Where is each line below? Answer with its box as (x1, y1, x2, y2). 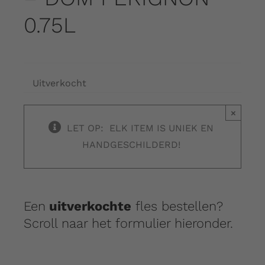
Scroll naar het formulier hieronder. (23, 215, 237, 231)
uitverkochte (45, 198, 131, 214)
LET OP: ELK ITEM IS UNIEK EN (67, 122, 216, 134)
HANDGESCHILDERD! (82, 138, 183, 150)
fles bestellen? (131, 198, 223, 214)
